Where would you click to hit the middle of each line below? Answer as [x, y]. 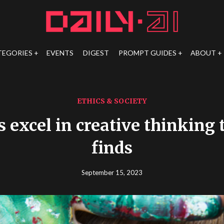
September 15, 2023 [112, 172]
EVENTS [60, 53]
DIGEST [96, 53]
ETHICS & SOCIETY [112, 101]
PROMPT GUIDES [147, 53]
